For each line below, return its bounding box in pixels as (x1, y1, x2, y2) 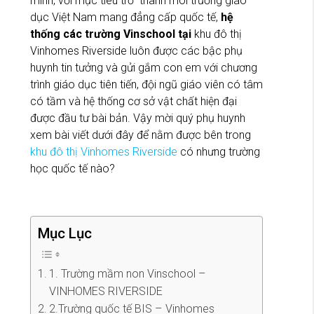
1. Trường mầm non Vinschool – (49, 267, 207, 281)
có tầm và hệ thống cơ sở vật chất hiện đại (30, 95, 237, 109)
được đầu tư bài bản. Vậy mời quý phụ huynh (30, 111, 245, 125)
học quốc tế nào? (30, 162, 115, 176)
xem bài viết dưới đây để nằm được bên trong (30, 128, 251, 142)
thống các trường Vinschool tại (30, 27, 191, 41)
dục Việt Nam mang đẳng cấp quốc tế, (30, 11, 221, 25)
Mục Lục (38, 225, 92, 243)
